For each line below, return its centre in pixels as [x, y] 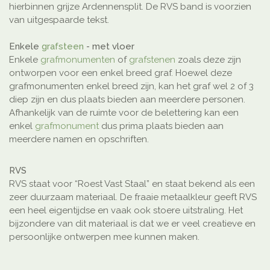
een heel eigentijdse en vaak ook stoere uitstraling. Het [126, 211]
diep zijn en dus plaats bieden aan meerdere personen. [127, 100]
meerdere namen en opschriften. [79, 140]
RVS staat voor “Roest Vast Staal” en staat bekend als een [132, 184]
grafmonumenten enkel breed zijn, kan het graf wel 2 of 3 [131, 86]
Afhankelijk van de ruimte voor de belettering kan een [124, 113]
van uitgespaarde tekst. [59, 20]
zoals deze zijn [208, 60]
